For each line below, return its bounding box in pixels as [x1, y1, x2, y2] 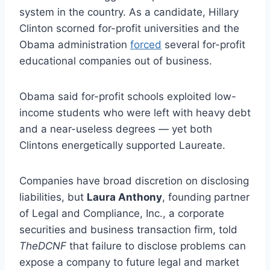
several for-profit [162, 38, 245, 51]
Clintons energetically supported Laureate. [19, 139, 225, 151]
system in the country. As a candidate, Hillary [19, 5, 239, 18]
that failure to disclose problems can [66, 239, 246, 252]
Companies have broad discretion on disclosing [19, 174, 249, 187]
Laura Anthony [87, 190, 162, 203]
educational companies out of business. [19, 54, 212, 67]
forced [130, 38, 162, 51]
